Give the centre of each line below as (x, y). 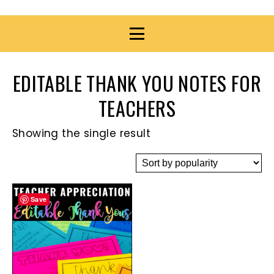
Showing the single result (81, 133)
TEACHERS (137, 108)
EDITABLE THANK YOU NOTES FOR (137, 83)
